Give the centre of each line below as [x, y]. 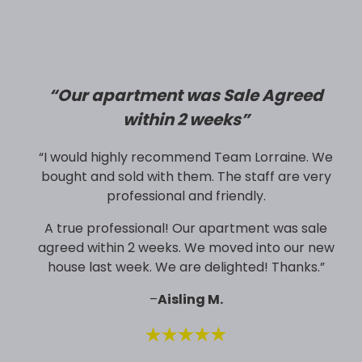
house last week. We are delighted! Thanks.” [186, 267]
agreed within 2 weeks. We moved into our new [186, 247]
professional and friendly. [186, 196]
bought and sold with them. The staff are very [186, 176]
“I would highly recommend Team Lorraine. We [186, 157]
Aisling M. [190, 299]
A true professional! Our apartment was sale [186, 228]
